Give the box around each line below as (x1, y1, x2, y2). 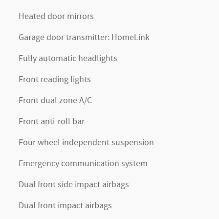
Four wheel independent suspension (19, 137, 154, 149)
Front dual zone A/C (19, 95, 92, 107)
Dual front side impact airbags (19, 179, 129, 191)
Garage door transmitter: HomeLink (19, 32, 150, 44)
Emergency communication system (19, 158, 148, 170)
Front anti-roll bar (19, 116, 85, 128)
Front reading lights (19, 74, 91, 86)
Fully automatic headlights (19, 53, 117, 65)
